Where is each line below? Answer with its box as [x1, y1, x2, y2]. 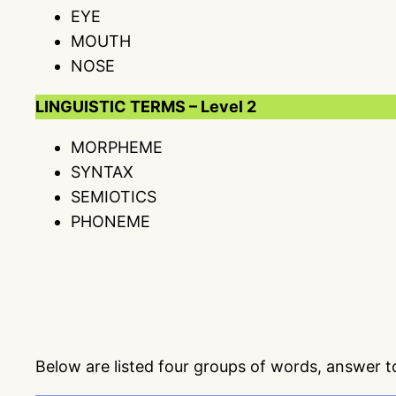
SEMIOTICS [71, 187, 156, 206]
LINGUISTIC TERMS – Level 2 [35, 97, 256, 116]
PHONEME [71, 212, 150, 231]
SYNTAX [71, 163, 133, 181]
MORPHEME [71, 138, 163, 156]
